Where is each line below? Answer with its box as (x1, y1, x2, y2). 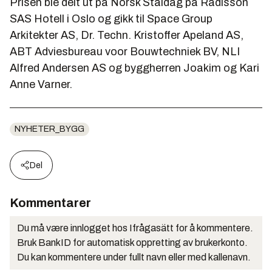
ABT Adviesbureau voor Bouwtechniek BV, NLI (10, 45, 240, 58)
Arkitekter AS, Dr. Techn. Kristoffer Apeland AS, (10, 29, 243, 41)
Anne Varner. (10, 78, 72, 90)
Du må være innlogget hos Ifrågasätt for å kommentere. (17, 222, 253, 233)
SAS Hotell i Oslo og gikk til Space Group (10, 12, 212, 25)
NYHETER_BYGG (15, 124, 84, 134)
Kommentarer (10, 195, 91, 209)
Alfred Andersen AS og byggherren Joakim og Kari (10, 61, 259, 74)
